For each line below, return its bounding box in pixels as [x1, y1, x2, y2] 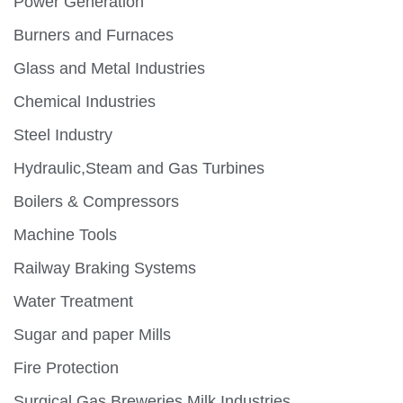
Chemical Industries [13, 92, 156, 111]
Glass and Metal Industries [13, 58, 205, 77]
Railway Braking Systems [13, 258, 196, 277]
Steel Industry [13, 125, 112, 144]
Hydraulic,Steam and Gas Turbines [13, 158, 264, 177]
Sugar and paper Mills [13, 325, 171, 344]
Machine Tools [13, 225, 117, 244]
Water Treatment [13, 291, 133, 310]
